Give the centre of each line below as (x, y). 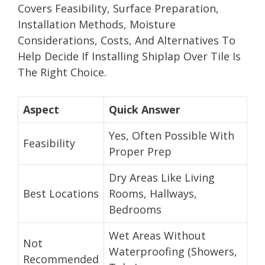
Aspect (41, 109)
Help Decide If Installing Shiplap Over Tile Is (129, 56)
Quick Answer (145, 109)
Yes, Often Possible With (172, 135)
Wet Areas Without (157, 235)
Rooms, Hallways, (153, 193)
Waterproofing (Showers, (173, 251)
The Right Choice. (62, 72)
